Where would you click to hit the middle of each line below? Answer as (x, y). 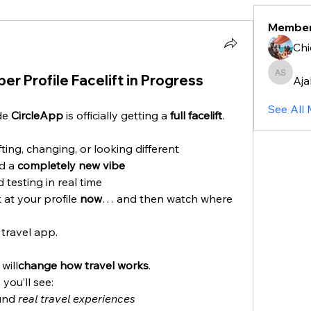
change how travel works (83, 265)
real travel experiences (77, 299)
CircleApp (37, 115)
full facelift (196, 115)
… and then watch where (167, 199)
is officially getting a (117, 115)
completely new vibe (71, 165)
